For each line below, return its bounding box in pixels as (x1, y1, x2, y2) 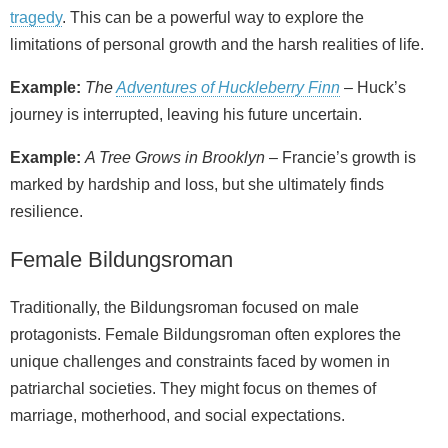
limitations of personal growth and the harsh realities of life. (10, 36, 424, 54)
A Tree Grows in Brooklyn (85, 149, 265, 167)
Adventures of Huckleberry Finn (116, 79, 340, 97)
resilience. (10, 203, 83, 221)
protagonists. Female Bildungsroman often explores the (10, 326, 401, 344)
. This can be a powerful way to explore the (62, 9, 364, 27)
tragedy (10, 9, 62, 27)
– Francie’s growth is (265, 149, 416, 167)
